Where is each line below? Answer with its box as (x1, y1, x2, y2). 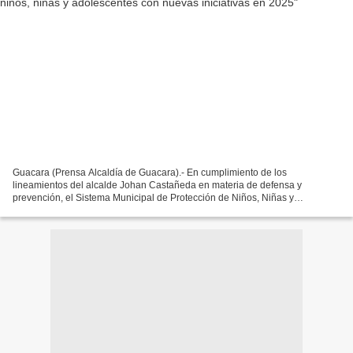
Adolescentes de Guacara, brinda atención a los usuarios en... (13, 204, 278, 216)
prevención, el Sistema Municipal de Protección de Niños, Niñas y (13, 191, 294, 203)
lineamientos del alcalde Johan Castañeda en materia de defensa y (13, 179, 302, 191)
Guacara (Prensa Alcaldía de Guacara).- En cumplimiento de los (13, 166, 287, 178)
